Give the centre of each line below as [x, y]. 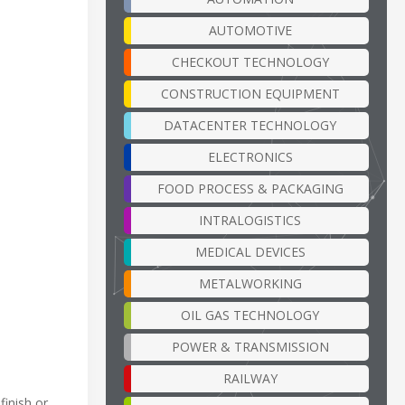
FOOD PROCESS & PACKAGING [250, 188]
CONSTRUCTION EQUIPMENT [250, 93]
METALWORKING [250, 283]
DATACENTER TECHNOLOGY [250, 125]
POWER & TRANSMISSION [250, 346]
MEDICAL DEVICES [250, 251]
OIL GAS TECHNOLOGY [250, 315]
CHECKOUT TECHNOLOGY [250, 61]
